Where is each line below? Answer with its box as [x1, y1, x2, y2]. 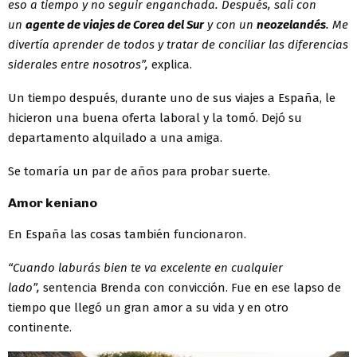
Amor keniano [8, 194, 97, 210]
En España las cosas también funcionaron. [8, 226, 246, 241]
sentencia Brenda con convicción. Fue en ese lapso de [43, 280, 341, 295]
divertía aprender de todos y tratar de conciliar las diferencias [8, 37, 348, 52]
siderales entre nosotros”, [8, 57, 151, 72]
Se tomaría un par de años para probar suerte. [8, 163, 270, 178]
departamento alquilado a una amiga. [8, 130, 222, 145]
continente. [8, 320, 72, 335]
